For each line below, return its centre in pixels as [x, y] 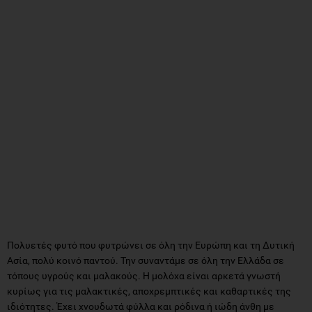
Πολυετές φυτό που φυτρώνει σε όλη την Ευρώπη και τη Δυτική [151, 245]
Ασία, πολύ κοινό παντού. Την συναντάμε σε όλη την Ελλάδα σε [146, 260]
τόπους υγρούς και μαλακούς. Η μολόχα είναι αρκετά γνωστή [144, 275]
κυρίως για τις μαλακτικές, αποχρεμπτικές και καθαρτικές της [149, 291]
